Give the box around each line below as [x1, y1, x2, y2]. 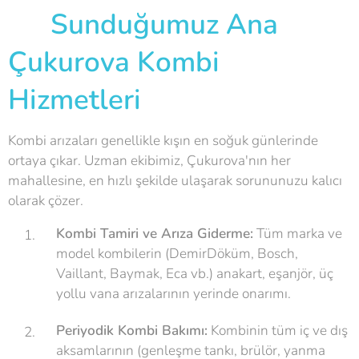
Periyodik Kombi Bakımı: [56, 321, 208, 340]
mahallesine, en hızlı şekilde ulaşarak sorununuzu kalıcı [8, 171, 342, 190]
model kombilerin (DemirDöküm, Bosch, [56, 244, 298, 263]
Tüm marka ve [253, 224, 342, 243]
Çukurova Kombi [8, 43, 220, 81]
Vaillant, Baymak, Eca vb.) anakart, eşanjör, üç [56, 264, 333, 283]
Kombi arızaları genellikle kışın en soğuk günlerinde [8, 131, 318, 150]
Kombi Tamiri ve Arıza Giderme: [56, 224, 253, 243]
